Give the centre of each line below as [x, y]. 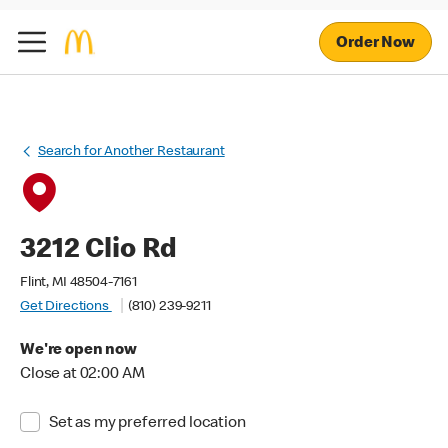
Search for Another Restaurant [131, 152]
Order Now [375, 43]
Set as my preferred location [147, 424]
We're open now [78, 351]
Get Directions [66, 307]
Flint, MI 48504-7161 [78, 283]
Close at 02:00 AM [82, 375]
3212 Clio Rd [99, 251]
